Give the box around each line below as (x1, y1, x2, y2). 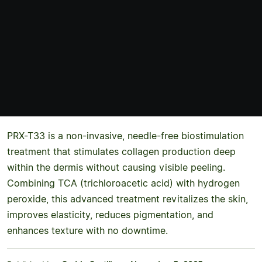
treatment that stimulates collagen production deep (7, 144, 236, 158)
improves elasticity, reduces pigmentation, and (7, 208, 213, 222)
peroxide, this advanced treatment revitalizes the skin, (7, 192, 248, 206)
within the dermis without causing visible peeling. (7, 160, 225, 174)
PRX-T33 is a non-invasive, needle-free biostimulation (7, 129, 244, 143)
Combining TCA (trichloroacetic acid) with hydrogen (7, 176, 240, 190)
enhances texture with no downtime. (7, 223, 168, 237)
